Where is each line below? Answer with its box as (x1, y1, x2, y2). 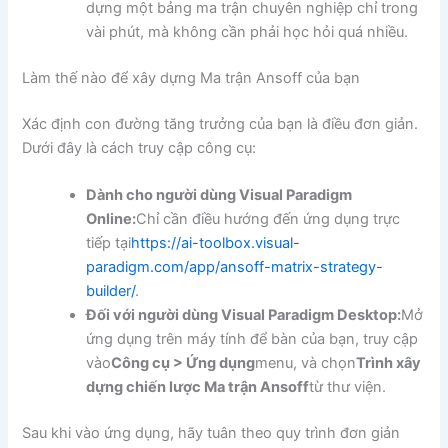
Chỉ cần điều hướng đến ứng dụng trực (136, 210, 401, 229)
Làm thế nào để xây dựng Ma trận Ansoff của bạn (22, 68, 361, 87)
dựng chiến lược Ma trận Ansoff (86, 378, 310, 397)
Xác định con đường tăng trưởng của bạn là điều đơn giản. (22, 114, 419, 133)
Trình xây (356, 354, 422, 373)
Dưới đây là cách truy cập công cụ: (22, 138, 257, 157)
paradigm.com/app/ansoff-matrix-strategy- (86, 258, 384, 277)
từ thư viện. (309, 378, 387, 397)
